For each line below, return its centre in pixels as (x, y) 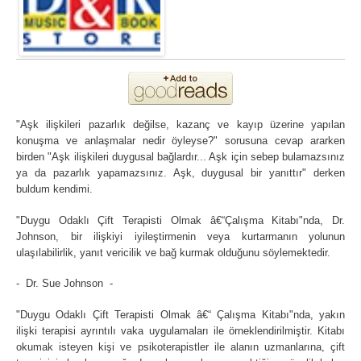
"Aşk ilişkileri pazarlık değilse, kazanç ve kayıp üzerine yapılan (180, 125)
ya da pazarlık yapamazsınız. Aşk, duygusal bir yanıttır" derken (180, 173)
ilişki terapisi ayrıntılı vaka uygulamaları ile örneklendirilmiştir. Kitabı (180, 330)
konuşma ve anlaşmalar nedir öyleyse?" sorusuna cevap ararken (180, 141)
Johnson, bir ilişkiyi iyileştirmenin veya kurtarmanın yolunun (180, 236)
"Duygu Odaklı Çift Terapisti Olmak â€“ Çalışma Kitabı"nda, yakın (180, 314)
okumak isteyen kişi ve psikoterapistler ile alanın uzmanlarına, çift (180, 346)
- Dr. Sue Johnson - (64, 284)
